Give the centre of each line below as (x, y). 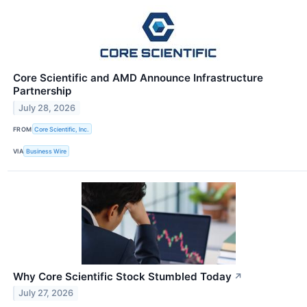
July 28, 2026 (47, 108)
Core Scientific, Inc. (62, 129)
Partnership (42, 91)
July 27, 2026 (46, 293)
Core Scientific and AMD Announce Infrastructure (138, 78)
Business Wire (47, 151)
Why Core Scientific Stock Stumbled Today (122, 276)
